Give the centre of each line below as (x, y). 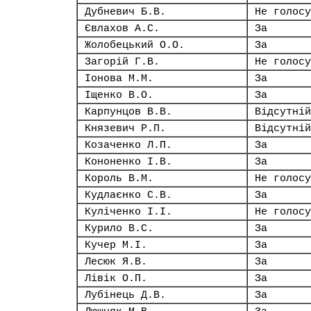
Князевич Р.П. (125, 128)
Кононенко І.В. (128, 162)
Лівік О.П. (116, 278)
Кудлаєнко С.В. (128, 195)
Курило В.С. (119, 228)
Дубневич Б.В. (125, 12)
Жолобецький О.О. (135, 45)
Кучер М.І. (116, 245)
